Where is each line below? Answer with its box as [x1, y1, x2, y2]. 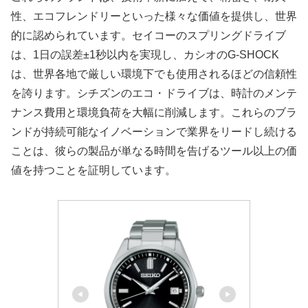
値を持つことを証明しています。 [11, 164, 176, 177]
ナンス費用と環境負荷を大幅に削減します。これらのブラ [11, 107, 297, 119]
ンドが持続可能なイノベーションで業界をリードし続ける [11, 126, 297, 138]
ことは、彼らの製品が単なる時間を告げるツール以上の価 [11, 145, 297, 157]
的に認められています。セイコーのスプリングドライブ [11, 30, 286, 42]
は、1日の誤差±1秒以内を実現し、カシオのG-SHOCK [11, 49, 279, 61]
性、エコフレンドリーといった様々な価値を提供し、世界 [11, 10, 297, 23]
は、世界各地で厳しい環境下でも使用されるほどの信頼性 [11, 68, 297, 80]
